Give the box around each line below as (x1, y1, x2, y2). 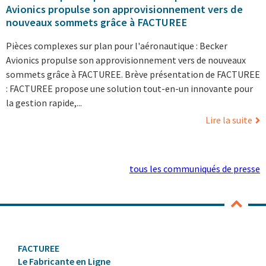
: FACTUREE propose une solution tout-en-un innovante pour (6, 82, 253, 94)
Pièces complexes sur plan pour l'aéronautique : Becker (6, 39, 227, 52)
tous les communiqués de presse (129, 163, 260, 175)
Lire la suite (205, 113, 252, 126)
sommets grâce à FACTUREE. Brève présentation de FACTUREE (6, 68, 260, 80)
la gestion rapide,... (6, 96, 82, 109)
